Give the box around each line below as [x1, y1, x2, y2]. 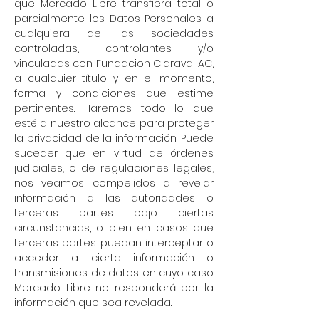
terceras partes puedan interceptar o [14, 236, 214, 250]
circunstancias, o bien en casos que [14, 221, 214, 235]
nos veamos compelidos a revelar [14, 176, 214, 190]
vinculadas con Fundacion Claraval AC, [14, 56, 214, 70]
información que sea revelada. [14, 296, 172, 310]
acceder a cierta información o [14, 251, 214, 265]
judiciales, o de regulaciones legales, [14, 161, 214, 175]
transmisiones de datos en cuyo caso [14, 266, 214, 280]
